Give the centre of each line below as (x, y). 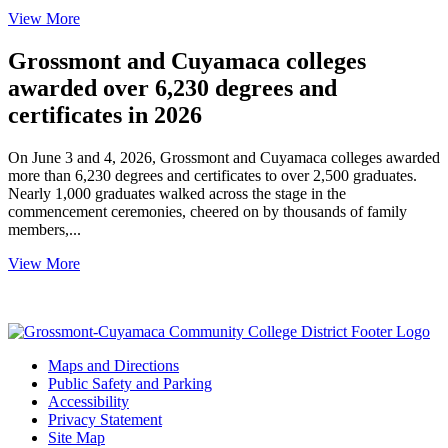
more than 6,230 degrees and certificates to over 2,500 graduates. (212, 175)
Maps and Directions (113, 365)
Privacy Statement (105, 419)
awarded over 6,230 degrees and (172, 87)
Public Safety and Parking (130, 383)
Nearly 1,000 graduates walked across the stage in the (177, 193)
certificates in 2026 (105, 114)
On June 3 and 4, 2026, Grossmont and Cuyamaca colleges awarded (224, 157)
